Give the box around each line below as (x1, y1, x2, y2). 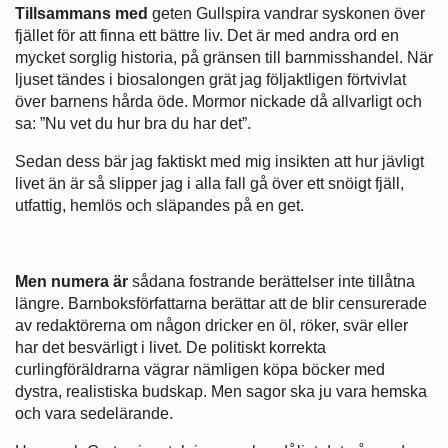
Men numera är (15, 272, 128, 290)
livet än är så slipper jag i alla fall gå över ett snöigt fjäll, (15, 174, 404, 192)
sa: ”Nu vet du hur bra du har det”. (15, 114, 251, 132)
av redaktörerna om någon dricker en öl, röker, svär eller (15, 316, 408, 334)
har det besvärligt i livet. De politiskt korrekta (15, 338, 326, 356)
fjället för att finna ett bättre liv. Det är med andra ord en (15, 26, 399, 44)
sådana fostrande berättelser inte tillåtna (128, 272, 415, 290)
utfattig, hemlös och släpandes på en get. (15, 196, 304, 214)
